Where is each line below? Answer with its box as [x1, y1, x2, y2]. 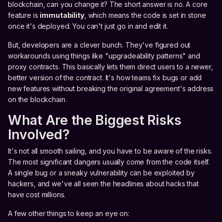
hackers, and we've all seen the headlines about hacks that [8, 179, 199, 188]
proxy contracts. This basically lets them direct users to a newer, [8, 62, 213, 71]
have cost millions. [8, 190, 66, 199]
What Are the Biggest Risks [8, 111, 181, 128]
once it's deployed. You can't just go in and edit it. [8, 21, 168, 30]
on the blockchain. [8, 95, 67, 104]
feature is [8, 10, 40, 19]
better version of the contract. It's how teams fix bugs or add [8, 73, 202, 82]
